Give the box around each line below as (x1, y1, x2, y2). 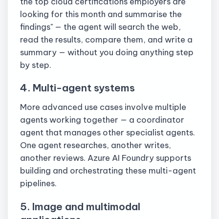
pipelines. (20, 177, 57, 188)
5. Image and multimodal (20, 199, 140, 213)
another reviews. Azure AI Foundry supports (20, 152, 191, 163)
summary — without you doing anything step (20, 46, 194, 57)
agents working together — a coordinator (20, 114, 184, 125)
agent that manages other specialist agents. (20, 127, 195, 137)
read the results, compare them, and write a (20, 34, 193, 44)
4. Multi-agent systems (20, 81, 135, 94)
